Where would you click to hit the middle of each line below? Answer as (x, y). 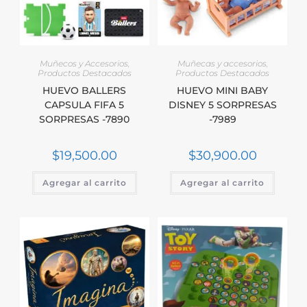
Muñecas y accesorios (222, 64)
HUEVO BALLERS (85, 91)
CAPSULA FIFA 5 (85, 105)
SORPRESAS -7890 (85, 120)
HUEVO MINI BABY (223, 91)
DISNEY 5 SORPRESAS (222, 105)
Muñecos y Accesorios (84, 64)
